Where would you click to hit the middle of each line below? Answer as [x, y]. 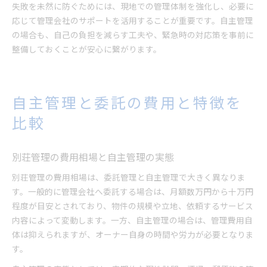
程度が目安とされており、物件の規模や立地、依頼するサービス [133, 206]
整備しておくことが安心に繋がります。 [87, 49]
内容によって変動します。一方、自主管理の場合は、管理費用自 [132, 220]
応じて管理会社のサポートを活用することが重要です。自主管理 [133, 20]
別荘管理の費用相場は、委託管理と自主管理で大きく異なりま [129, 177]
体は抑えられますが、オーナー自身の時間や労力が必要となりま [133, 234]
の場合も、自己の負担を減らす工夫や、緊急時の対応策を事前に [133, 35]
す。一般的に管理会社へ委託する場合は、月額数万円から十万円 [133, 191]
